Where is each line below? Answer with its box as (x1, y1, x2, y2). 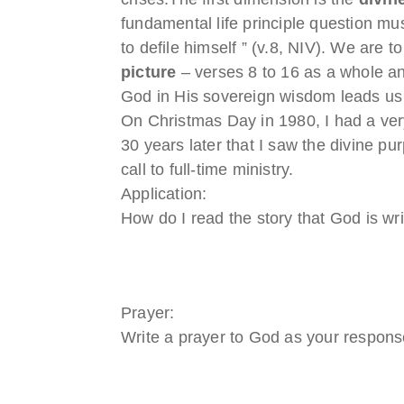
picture (121, 62, 177, 81)
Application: (121, 184, 207, 203)
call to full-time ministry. (121, 160, 294, 179)
